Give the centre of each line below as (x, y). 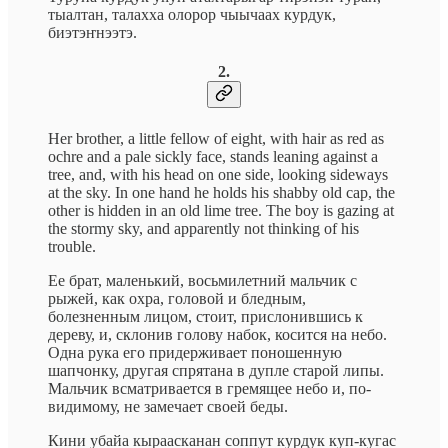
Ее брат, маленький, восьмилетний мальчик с (202, 280)
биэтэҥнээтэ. (92, 33)
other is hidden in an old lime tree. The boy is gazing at (221, 210)
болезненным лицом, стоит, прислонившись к (205, 316)
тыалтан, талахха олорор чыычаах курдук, (192, 15)
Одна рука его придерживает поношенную (195, 352)
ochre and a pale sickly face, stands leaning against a (213, 156)
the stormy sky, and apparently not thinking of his (203, 228)
